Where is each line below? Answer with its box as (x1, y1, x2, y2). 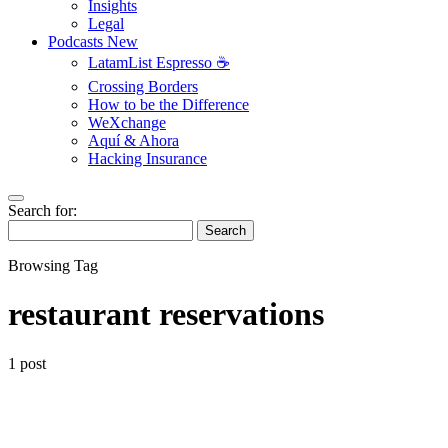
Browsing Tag (8, 257, 98, 274)
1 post (8, 354, 46, 372)
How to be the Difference (88, 96, 249, 113)
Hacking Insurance (88, 150, 207, 167)
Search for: (8, 202, 77, 219)
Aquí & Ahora (88, 132, 179, 149)
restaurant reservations (8, 296, 324, 333)
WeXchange (88, 114, 166, 131)
